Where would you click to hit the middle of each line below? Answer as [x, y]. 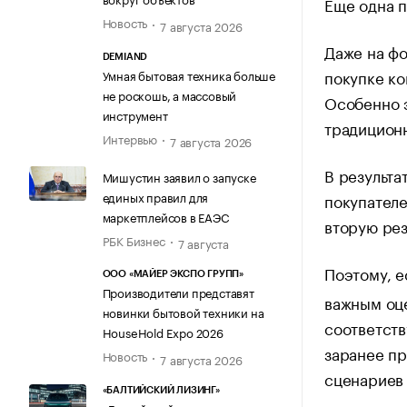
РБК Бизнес [134, 239]
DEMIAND [125, 56]
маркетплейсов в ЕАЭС [165, 216]
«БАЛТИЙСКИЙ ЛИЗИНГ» [161, 390]
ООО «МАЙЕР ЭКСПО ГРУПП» [173, 274]
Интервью [129, 138]
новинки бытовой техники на [183, 312]
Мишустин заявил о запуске [179, 176]
